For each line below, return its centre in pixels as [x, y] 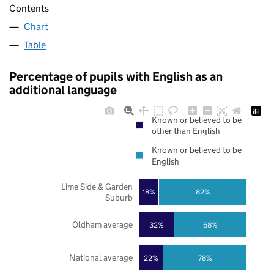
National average [101, 258]
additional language [63, 90]
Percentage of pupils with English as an [116, 77]
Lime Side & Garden [97, 186]
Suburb [119, 197]
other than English [186, 131]
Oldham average [102, 225]
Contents [29, 9]
